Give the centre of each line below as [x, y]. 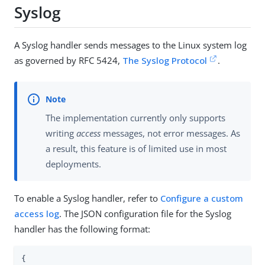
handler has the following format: [82, 229]
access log [37, 213]
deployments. [73, 164]
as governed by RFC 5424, [68, 61]
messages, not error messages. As [170, 133]
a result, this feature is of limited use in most [136, 148]
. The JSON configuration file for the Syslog [145, 213]
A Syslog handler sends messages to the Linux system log [130, 45]
